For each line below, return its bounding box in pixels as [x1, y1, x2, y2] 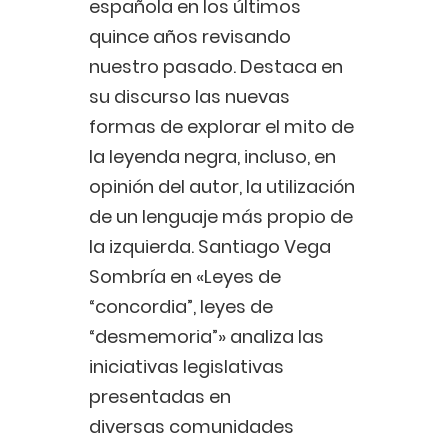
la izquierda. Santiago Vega [89, 234, 331, 260]
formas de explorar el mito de [89, 114, 354, 140]
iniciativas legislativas [89, 354, 284, 380]
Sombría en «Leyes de [89, 264, 281, 290]
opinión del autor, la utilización [89, 174, 355, 200]
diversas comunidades [89, 414, 294, 440]
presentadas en [89, 384, 231, 410]
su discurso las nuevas [89, 84, 290, 110]
